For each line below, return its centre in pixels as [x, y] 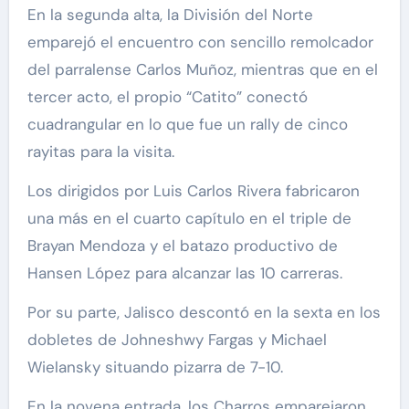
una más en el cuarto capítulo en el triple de [189, 218]
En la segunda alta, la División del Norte [170, 14]
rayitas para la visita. [100, 151]
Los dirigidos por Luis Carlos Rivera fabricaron [193, 190]
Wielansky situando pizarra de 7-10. [155, 367]
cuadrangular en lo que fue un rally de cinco [187, 124]
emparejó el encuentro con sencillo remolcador [200, 42]
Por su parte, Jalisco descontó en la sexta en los [204, 312]
